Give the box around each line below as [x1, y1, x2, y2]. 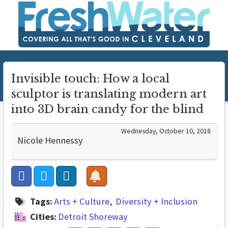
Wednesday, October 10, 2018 [121, 126, 211, 136]
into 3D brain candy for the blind [11, 102, 204, 117]
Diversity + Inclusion [116, 195, 197, 208]
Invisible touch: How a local [11, 72, 169, 86]
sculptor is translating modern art [11, 87, 207, 101]
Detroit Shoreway [58, 211, 128, 223]
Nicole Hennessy [17, 134, 83, 147]
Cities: [30, 211, 56, 223]
